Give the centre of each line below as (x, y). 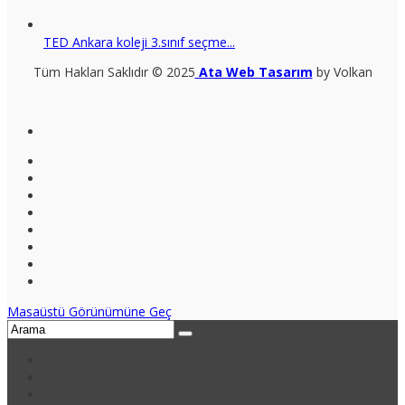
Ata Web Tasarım (254, 72)
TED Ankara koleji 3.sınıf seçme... (139, 42)
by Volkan (342, 72)
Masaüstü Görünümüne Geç (89, 312)
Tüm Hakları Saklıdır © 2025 (114, 72)
